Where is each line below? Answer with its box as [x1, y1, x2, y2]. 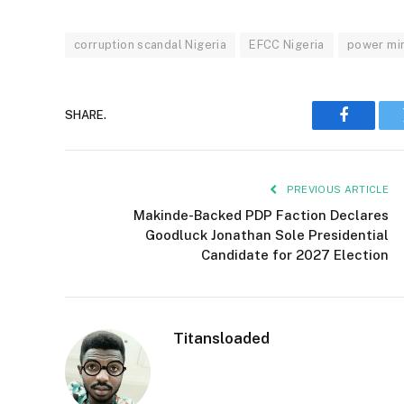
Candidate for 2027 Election [201, 246, 389, 262]
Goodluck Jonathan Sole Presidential [145, 226, 389, 243]
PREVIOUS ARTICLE [283, 183, 389, 195]
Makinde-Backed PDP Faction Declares [133, 207, 389, 223]
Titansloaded [173, 328, 270, 347]
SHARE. [65, 108, 106, 123]
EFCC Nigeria [249, 37, 325, 51]
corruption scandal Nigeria [74, 37, 227, 51]
